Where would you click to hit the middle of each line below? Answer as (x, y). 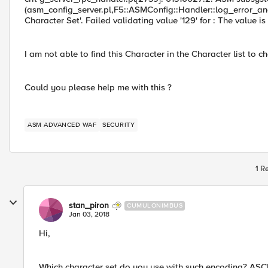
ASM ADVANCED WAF (70, 125)
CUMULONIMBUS (155, 205)
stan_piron (89, 205)
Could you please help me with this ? (98, 87)
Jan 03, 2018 (89, 214)
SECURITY (118, 125)
